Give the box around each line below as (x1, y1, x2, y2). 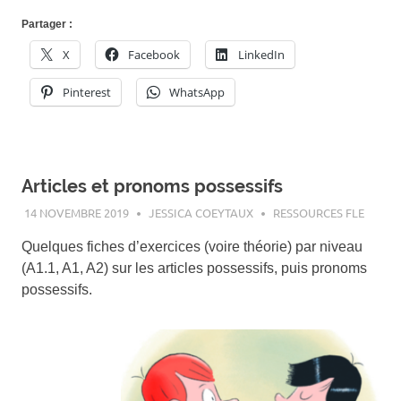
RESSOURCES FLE (272, 205, 364, 221)
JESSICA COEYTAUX (148, 205, 253, 221)
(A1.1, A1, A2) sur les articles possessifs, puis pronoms (21, 260, 367, 277)
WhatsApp (169, 83, 225, 100)
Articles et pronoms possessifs (21, 175, 283, 197)
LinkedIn (238, 46, 285, 63)
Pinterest (63, 83, 111, 100)
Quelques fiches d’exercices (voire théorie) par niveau (21, 239, 363, 255)
